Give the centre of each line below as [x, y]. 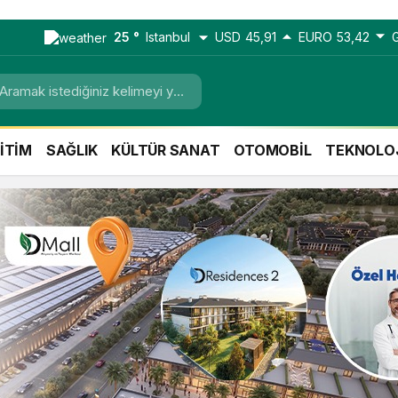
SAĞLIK [72, 151]
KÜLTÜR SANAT [166, 151]
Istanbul [168, 37]
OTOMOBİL [273, 151]
